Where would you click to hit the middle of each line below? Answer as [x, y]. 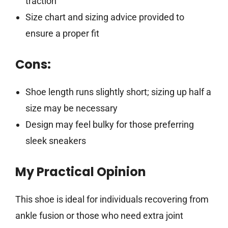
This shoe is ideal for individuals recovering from [112, 199]
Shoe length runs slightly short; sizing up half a [118, 92]
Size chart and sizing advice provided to [105, 17]
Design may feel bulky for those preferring [109, 124]
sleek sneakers [55, 140]
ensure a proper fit [62, 33]
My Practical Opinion [81, 172]
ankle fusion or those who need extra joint [99, 215]
